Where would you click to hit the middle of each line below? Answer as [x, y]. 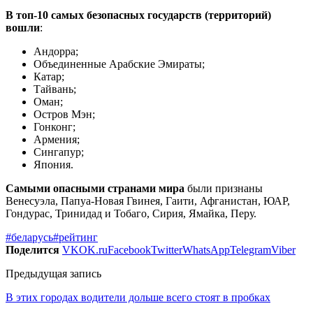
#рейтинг [75, 237]
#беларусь [29, 237]
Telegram [250, 249]
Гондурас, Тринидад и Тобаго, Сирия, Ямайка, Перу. [131, 213]
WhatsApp [206, 249]
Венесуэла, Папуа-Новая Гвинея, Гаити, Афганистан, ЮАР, [148, 201]
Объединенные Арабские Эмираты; [119, 64]
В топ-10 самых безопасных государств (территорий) [138, 15]
